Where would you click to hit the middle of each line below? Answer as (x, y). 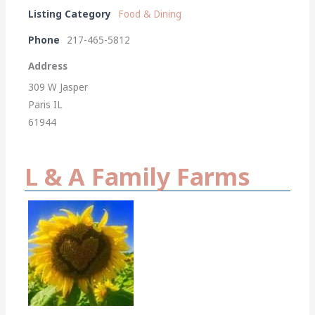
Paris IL (46, 104)
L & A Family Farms (138, 176)
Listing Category (70, 14)
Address (48, 66)
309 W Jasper (58, 87)
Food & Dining (150, 14)
